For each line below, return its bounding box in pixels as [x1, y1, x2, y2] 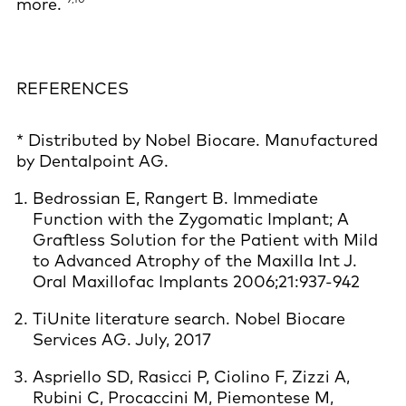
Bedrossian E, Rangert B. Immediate [33, 187, 318, 208]
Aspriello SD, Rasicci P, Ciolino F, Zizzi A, [33, 365, 350, 387]
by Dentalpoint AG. [16, 150, 169, 171]
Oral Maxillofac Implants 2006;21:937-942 [33, 270, 360, 292]
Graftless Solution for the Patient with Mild [33, 228, 378, 250]
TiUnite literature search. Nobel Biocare [33, 307, 345, 329]
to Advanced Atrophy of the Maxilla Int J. [33, 249, 357, 271]
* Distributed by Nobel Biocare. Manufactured [16, 129, 378, 150]
